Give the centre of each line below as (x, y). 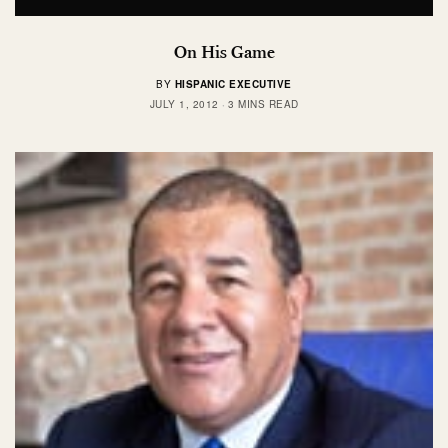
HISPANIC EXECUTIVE (233, 83)
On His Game (224, 51)
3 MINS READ (263, 103)
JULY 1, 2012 (184, 103)
